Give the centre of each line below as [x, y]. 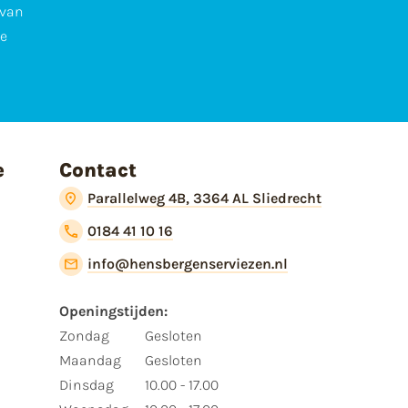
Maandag [90, 361]
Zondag [84, 336]
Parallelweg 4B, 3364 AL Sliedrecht [205, 199]
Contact [97, 171]
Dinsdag [86, 385]
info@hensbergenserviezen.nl [188, 264]
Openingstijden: [113, 311]
